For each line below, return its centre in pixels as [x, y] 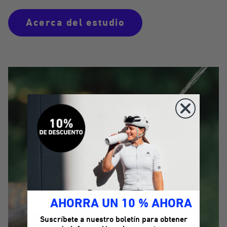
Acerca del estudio [75, 23]
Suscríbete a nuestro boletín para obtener [113, 220]
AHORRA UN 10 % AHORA [121, 204]
